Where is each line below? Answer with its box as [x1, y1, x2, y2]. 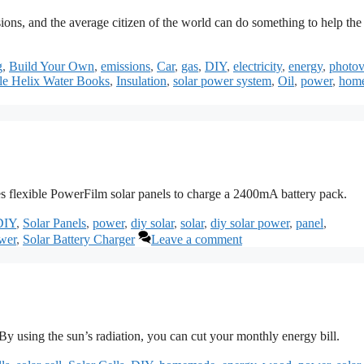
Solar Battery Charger [23, 232, 135, 246]
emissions [101, 59, 150, 74]
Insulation [116, 74, 167, 89]
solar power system [173, 74, 271, 89]
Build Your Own [9, 59, 94, 74]
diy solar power [210, 215, 289, 230]
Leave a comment [151, 232, 242, 246]
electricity [233, 59, 282, 74]
